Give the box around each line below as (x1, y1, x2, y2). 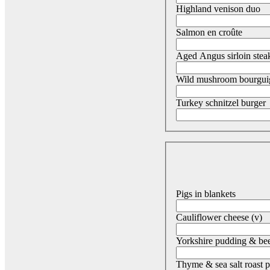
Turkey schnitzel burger (176, 98, 266, 108)
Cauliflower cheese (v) (176, 212, 262, 222)
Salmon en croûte (176, 27, 242, 38)
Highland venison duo (176, 4, 260, 14)
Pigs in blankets (176, 188, 236, 199)
